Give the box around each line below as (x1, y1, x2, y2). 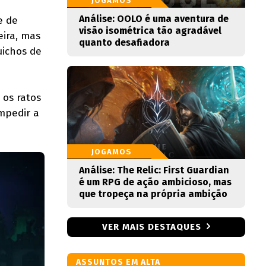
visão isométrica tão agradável (79, 25, 221, 36)
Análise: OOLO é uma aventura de (79, 13, 229, 24)
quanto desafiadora (79, 37, 170, 48)
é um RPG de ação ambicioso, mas (79, 176, 232, 188)
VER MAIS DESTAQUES (102, 221, 201, 232)
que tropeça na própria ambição (79, 188, 227, 199)
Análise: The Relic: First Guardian (79, 164, 229, 176)
